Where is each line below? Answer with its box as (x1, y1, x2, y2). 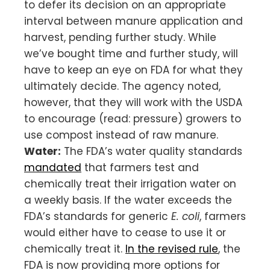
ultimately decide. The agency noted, (24, 78, 221, 93)
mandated (24, 160, 81, 175)
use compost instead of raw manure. (24, 127, 218, 142)
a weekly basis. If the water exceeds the (24, 192, 232, 207)
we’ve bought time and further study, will (24, 46, 238, 61)
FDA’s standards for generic (24, 209, 171, 224)
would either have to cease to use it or (24, 225, 226, 240)
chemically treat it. (24, 241, 125, 256)
